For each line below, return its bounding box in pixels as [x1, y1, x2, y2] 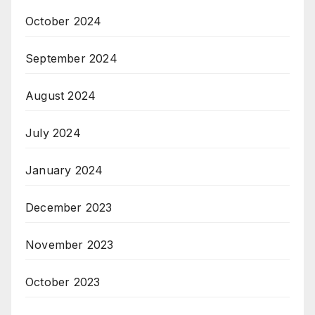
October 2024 [25, 14, 102, 29]
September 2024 [25, 51, 117, 66]
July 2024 [25, 126, 81, 141]
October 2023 [25, 275, 101, 290]
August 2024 [25, 89, 96, 103]
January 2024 [25, 163, 103, 178]
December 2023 [25, 200, 112, 215]
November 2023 [25, 238, 114, 252]
